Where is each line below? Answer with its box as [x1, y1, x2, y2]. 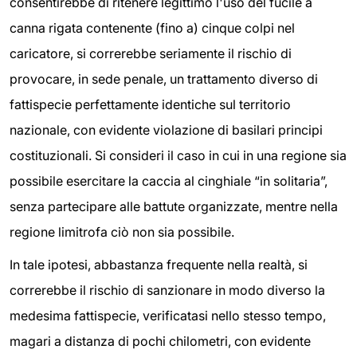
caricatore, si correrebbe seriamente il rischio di [10, 45, 292, 61]
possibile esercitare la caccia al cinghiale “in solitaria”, [10, 172, 328, 189]
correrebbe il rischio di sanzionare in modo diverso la [10, 282, 325, 299]
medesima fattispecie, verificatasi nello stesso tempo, [10, 308, 326, 324]
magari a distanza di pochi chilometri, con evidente [10, 333, 311, 350]
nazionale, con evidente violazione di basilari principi [10, 121, 323, 138]
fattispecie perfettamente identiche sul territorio [10, 96, 291, 112]
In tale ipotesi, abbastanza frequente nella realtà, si [10, 257, 308, 273]
